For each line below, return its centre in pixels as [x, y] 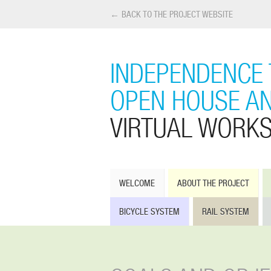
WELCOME [137, 183]
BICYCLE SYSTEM [149, 212]
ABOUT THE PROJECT [213, 183]
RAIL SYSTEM [226, 212]
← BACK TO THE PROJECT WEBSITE [171, 14]
